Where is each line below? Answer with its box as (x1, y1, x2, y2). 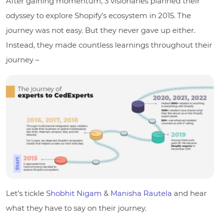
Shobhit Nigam (46, 188, 102, 198)
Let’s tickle (6, 188, 46, 198)
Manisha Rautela (110, 188, 172, 198)
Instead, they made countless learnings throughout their (6, 40, 212, 50)
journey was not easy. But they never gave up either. (6, 25, 195, 35)
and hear (172, 188, 207, 198)
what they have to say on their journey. (6, 203, 146, 213)
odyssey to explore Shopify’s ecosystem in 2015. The (6, 10, 191, 20)
